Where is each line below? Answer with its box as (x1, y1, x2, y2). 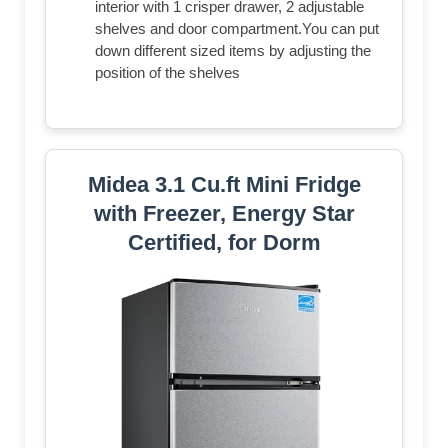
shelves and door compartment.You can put (95, 19, 379, 37)
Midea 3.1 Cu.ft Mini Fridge (87, 171, 361, 197)
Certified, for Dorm (127, 229, 321, 255)
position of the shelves (95, 63, 240, 81)
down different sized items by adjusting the (95, 41, 371, 59)
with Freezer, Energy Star (93, 200, 355, 226)
